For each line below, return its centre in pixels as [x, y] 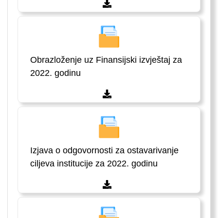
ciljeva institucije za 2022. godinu [94, 164]
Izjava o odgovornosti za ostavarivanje [104, 151]
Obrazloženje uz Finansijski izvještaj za [106, 60]
